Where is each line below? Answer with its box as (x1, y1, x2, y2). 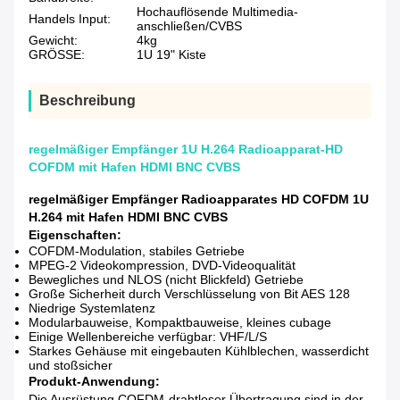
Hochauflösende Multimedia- (137, 4, 298, 20)
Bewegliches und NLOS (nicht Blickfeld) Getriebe (29, 272, 304, 287)
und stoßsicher (29, 358, 112, 373)
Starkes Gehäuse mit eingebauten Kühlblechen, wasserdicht (29, 344, 369, 359)
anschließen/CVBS (137, 19, 242, 34)
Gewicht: (29, 33, 78, 48)
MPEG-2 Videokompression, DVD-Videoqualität (29, 258, 296, 273)
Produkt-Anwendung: (29, 374, 160, 389)
